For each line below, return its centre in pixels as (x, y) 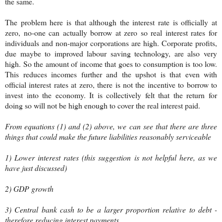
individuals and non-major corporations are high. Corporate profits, (111, 43)
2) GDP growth (29, 188)
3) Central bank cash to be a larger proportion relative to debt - (111, 209)
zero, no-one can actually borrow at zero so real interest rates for (111, 32)
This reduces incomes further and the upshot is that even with (111, 74)
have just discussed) (36, 167)
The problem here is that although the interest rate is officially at (111, 22)
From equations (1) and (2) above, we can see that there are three (111, 126)
